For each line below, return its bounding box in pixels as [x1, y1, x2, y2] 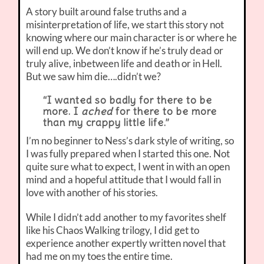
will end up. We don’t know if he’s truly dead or [26, 44, 224, 57]
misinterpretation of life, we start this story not [26, 18, 225, 31]
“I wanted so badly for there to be [42, 94, 212, 107]
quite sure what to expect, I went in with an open [26, 160, 230, 173]
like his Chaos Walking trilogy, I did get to [26, 224, 200, 237]
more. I [42, 105, 81, 118]
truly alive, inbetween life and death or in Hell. [26, 57, 223, 70]
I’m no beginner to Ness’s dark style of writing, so [26, 134, 235, 147]
